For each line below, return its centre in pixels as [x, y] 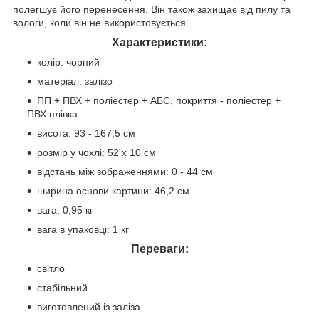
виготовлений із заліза [89, 307]
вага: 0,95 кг [65, 210]
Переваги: [159, 249]
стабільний [62, 287]
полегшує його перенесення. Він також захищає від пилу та [152, 9]
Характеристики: [159, 42]
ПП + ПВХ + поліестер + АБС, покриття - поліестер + [159, 100]
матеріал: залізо [75, 81]
